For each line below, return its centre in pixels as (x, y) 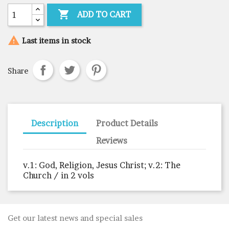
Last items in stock (55, 40)
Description (55, 123)
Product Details (127, 123)
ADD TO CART (104, 14)
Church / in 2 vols (59, 175)
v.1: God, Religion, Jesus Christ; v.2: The (102, 165)
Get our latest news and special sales (75, 218)
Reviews (112, 140)
